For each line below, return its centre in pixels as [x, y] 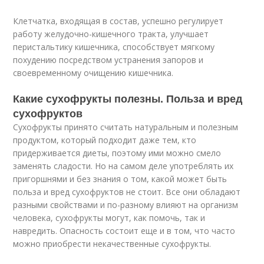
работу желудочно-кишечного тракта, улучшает [111, 34]
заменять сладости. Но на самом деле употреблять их [123, 166]
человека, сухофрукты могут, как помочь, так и [109, 218]
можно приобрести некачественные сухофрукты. [112, 244]
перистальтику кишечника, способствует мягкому [114, 47]
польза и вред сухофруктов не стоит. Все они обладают [127, 192]
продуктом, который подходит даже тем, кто [105, 140]
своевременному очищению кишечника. [93, 73]
